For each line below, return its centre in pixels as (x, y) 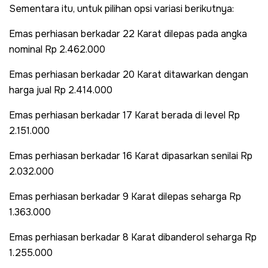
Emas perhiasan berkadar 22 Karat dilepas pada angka (128, 33)
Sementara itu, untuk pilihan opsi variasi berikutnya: (121, 8)
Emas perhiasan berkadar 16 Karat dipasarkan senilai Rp (131, 156)
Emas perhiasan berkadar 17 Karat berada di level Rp (124, 115)
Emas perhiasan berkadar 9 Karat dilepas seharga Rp (125, 196)
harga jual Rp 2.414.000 (61, 90)
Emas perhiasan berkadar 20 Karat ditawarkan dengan (129, 74)
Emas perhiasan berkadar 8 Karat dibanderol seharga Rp (133, 237)
